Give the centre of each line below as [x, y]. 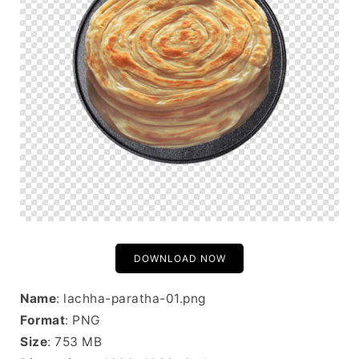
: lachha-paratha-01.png [131, 298]
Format [42, 320]
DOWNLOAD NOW [179, 258]
